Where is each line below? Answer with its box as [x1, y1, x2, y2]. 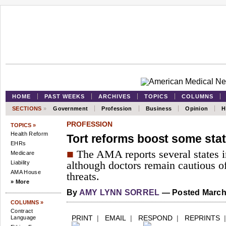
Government [53, 105, 88, 111]
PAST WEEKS [44, 93, 85, 99]
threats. [67, 171, 99, 183]
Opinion [185, 105, 208, 111]
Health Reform [11, 131, 48, 137]
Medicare [11, 150, 35, 156]
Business [145, 105, 172, 111]
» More [11, 179, 29, 185]
